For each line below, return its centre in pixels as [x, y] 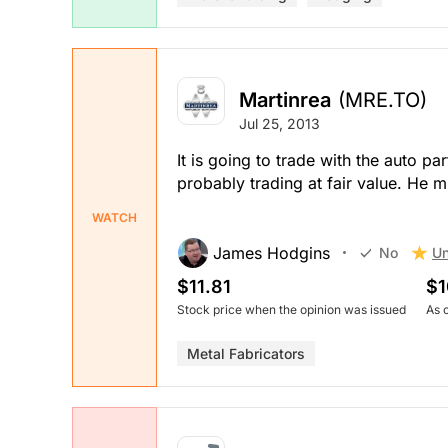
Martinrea [285, 99]
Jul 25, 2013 [279, 123]
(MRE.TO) [382, 99]
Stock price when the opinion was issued [291, 309]
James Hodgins [271, 252]
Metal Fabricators [246, 353]
